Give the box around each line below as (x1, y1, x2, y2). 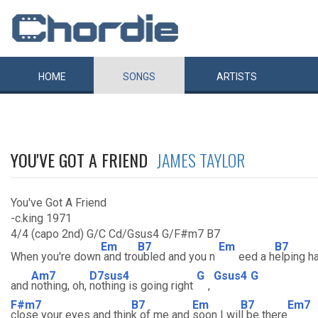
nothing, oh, (31, 279, 89, 292)
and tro (101, 250, 138, 263)
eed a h (238, 250, 275, 263)
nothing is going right (89, 279, 193, 292)
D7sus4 (89, 268, 129, 283)
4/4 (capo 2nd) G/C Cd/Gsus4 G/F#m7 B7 (11, 227, 220, 241)
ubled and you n (138, 250, 215, 263)
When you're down (11, 250, 101, 263)
